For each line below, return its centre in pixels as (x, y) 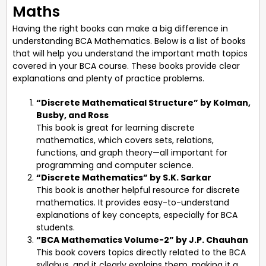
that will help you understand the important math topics (130, 53)
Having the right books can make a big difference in (120, 28)
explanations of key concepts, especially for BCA (137, 215)
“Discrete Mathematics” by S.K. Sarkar (124, 177)
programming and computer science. (115, 165)
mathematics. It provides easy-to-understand (133, 202)
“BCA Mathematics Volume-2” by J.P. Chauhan (142, 240)
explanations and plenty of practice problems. (108, 78)
